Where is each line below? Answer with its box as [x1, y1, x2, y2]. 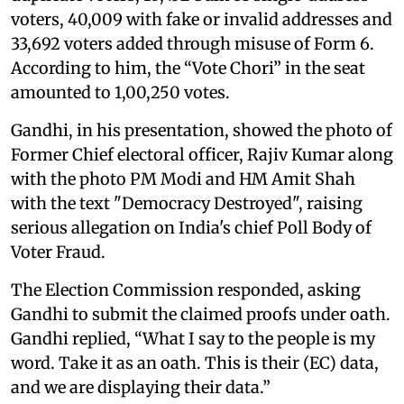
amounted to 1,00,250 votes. [11, 81, 230, 103]
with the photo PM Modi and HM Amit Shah [11, 168, 355, 189]
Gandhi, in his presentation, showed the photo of [11, 119, 392, 141]
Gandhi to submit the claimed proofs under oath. [11, 303, 390, 325]
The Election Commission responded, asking [11, 279, 361, 300]
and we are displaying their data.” [11, 376, 271, 398]
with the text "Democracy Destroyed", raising [11, 192, 363, 214]
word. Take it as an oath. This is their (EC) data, [11, 352, 379, 373]
